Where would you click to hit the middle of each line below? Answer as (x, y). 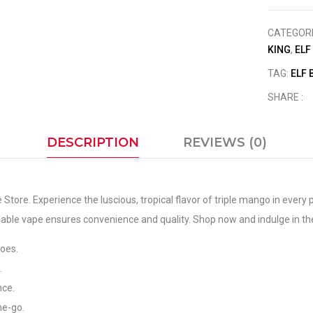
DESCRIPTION (93, 143)
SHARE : (286, 97)
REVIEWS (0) (225, 143)
